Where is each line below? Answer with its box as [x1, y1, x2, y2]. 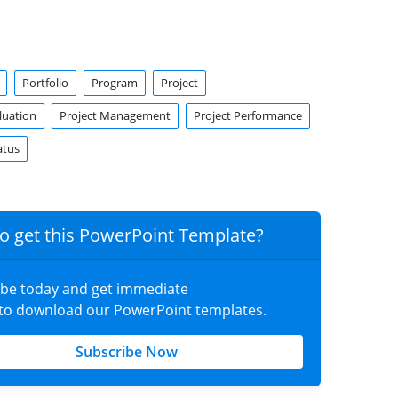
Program [91, 75, 138, 91]
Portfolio [21, 75, 68, 91]
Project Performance [193, 107, 302, 123]
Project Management [59, 107, 171, 123]
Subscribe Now [75, 342, 178, 362]
